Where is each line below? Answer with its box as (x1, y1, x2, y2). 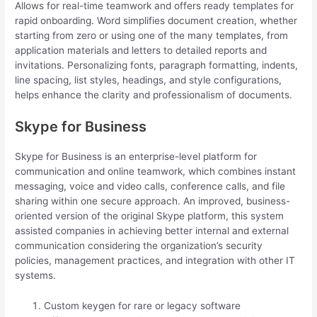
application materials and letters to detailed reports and (15, 45, 267, 57)
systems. (15, 270, 57, 282)
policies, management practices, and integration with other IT (15, 255, 296, 267)
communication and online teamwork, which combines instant (15, 166, 296, 178)
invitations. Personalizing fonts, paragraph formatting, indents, (15, 59, 299, 71)
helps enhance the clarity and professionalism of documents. (15, 89, 293, 101)
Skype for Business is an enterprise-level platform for (15, 151, 258, 163)
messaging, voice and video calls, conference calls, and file (15, 180, 286, 192)
